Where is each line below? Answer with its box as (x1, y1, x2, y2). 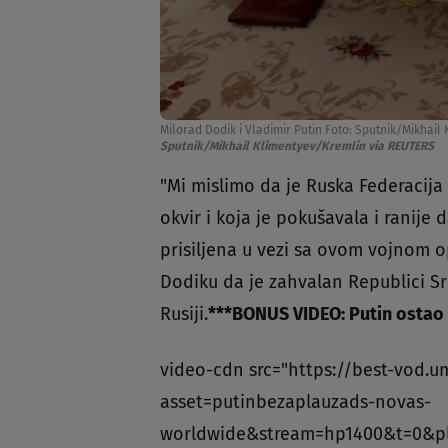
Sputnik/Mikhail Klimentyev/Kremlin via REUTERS (160, 138, 434, 153)
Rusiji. (160, 302, 208, 325)
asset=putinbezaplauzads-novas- (160, 390, 431, 413)
